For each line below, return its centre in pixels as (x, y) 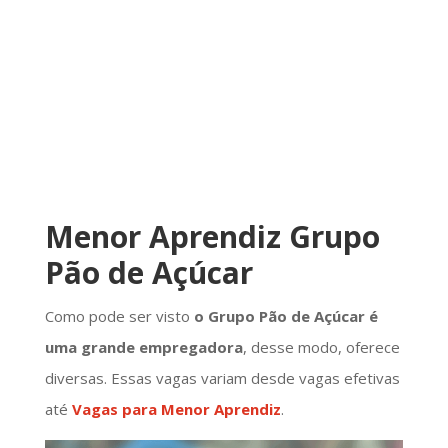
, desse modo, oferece (321, 346)
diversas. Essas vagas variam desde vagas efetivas (222, 377)
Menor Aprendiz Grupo (212, 236)
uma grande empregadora (143, 346)
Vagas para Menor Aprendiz (176, 408)
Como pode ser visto (117, 315)
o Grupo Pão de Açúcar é (283, 315)
